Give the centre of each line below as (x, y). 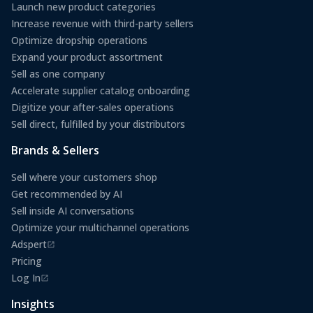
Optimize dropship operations (79, 41)
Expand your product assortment (87, 57)
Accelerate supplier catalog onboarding (101, 91)
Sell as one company (58, 74)
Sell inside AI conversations (73, 211)
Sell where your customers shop (84, 177)
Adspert (29, 245)
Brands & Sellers (55, 151)
